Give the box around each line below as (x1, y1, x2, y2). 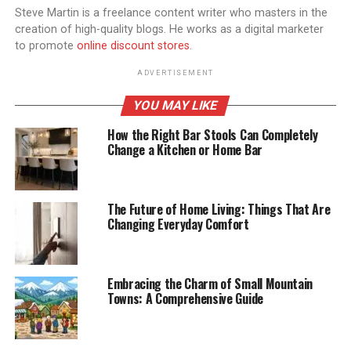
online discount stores (76, 39, 190, 53)
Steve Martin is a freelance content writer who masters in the (14, 6, 327, 20)
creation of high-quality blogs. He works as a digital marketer (14, 23, 324, 37)
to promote (14, 39, 77, 53)
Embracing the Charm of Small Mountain (107, 274, 313, 294)
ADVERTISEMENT (136, 69, 215, 78)
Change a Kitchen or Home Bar (107, 140, 262, 160)
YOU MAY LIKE (132, 98, 220, 114)
